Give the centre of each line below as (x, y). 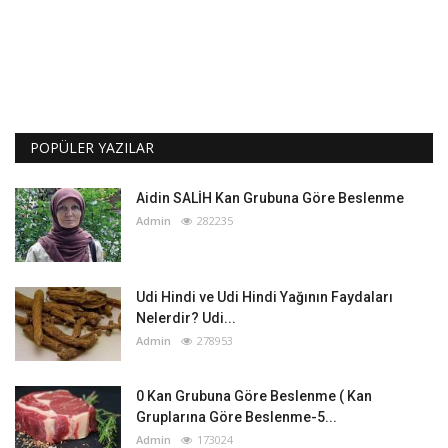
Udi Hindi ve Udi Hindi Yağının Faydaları (264, 296)
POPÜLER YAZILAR (92, 147)
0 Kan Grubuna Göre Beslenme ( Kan (254, 395)
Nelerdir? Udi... (186, 317)
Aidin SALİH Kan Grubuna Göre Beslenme (270, 197)
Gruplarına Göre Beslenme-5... (236, 416)
